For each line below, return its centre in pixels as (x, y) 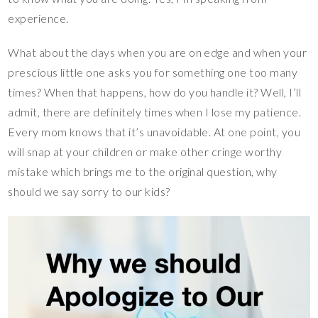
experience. (38, 18)
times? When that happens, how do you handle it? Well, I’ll (155, 92)
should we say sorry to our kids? (89, 192)
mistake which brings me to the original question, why (143, 172)
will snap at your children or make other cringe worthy (145, 152)
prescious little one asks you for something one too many (153, 72)
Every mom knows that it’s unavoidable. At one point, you (154, 132)
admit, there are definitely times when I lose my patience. (155, 112)
